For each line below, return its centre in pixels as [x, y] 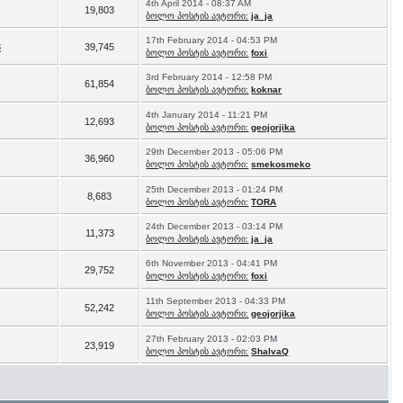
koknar [267, 90]
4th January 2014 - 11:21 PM [207, 115]
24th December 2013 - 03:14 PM [215, 226]
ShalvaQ [270, 351]
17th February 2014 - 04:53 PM [212, 40]
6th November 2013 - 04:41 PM [212, 263]
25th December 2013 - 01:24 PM [215, 189]
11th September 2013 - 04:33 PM [216, 301]
